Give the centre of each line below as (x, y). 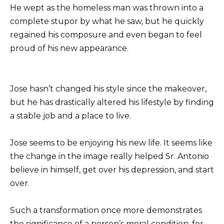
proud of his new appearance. (69, 48)
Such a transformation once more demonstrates (106, 210)
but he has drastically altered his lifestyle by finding (112, 102)
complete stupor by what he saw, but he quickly (107, 21)
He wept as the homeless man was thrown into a (107, 7)
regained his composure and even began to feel (106, 34)
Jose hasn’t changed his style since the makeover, (108, 88)
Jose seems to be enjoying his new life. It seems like (111, 143)
